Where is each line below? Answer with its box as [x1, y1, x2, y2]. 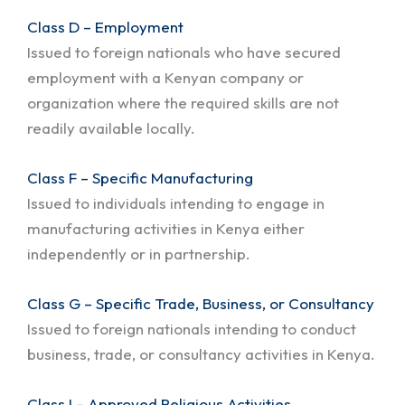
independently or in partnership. [27, 243, 250, 263]
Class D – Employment [27, 16, 184, 36]
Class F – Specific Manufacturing [27, 167, 253, 187]
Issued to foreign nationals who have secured [27, 42, 341, 61]
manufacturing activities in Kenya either [27, 218, 305, 238]
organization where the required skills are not [27, 92, 339, 112]
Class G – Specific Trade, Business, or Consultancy [27, 293, 374, 313]
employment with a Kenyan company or [27, 67, 304, 87]
